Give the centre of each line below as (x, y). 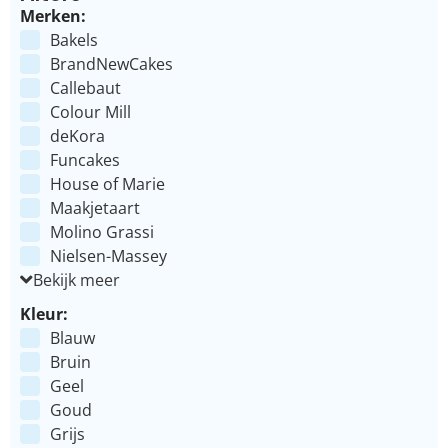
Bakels (74, 39)
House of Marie (107, 183)
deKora (77, 135)
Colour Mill (90, 111)
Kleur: (44, 313)
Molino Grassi (102, 231)
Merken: (53, 15)
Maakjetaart (95, 207)
